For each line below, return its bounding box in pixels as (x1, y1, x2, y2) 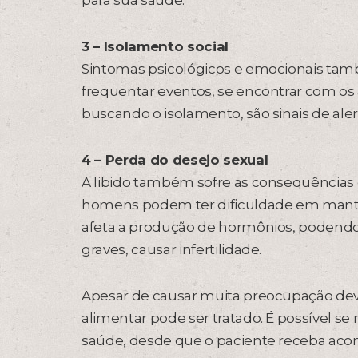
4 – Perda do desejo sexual (82, 152, 268, 168)
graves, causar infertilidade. (82, 241, 262, 257)
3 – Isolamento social (82, 38, 229, 54)
